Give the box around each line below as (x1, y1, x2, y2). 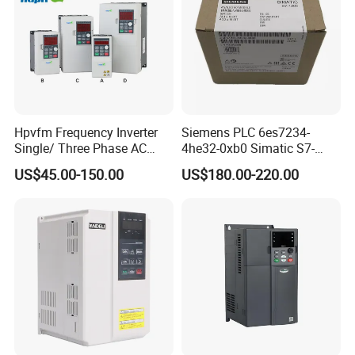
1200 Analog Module (181, 155, 298, 173)
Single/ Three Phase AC (14, 139, 147, 157)
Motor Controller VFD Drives (14, 155, 170, 173)
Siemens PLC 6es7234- (181, 123, 310, 141)
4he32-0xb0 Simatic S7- (181, 139, 315, 157)
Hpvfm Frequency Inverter (14, 123, 158, 141)
